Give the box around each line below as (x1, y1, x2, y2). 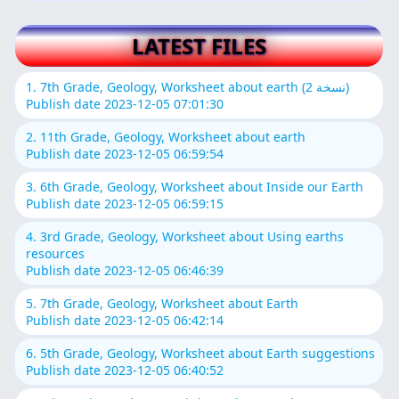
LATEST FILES (131, 30, 266, 61)
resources (26, 244, 85, 262)
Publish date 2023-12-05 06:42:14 (26, 311, 224, 329)
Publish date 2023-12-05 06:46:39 (26, 261, 224, 279)
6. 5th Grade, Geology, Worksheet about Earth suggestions (26, 344, 376, 362)
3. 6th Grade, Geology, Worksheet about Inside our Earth (26, 177, 364, 195)
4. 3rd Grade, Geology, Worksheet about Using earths (26, 227, 345, 245)
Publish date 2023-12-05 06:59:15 (26, 194, 224, 212)
